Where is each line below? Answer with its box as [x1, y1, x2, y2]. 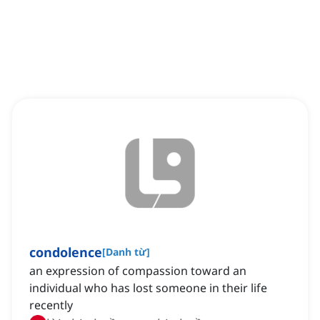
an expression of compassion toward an [29, 263, 246, 279]
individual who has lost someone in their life [29, 280, 267, 296]
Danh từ [106, 245, 146, 259]
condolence [29, 244, 102, 261]
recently [29, 297, 73, 314]
